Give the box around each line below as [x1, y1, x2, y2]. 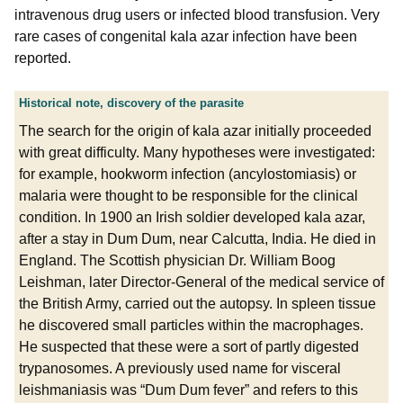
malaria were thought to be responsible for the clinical [19, 188, 358, 204]
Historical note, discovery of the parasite [19, 96, 244, 111]
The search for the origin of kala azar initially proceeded [19, 123, 372, 139]
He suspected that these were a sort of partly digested [19, 339, 359, 355]
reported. [14, 50, 71, 67]
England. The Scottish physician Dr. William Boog [19, 253, 336, 269]
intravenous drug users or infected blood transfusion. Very [14, 7, 380, 23]
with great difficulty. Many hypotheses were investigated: [19, 145, 375, 161]
